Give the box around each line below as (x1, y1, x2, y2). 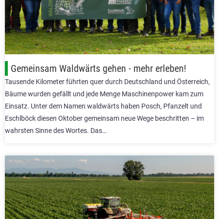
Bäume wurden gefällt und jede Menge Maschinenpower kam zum (5, 90, 203, 98)
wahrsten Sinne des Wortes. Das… (5, 127, 107, 135)
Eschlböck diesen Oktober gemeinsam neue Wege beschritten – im (5, 114, 204, 123)
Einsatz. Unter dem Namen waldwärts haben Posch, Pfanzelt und (5, 102, 202, 110)
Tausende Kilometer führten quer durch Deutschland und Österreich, (5, 78, 210, 86)
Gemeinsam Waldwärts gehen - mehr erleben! (11, 63, 186, 75)
